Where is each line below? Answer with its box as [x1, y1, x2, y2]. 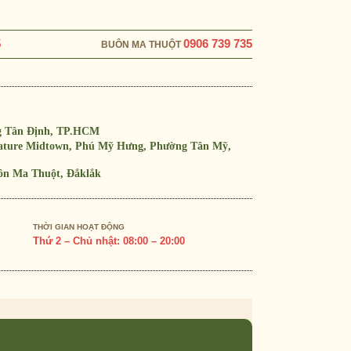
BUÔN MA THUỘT [101, 39, 183, 50]
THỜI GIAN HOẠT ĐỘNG [33, 223, 125, 231]
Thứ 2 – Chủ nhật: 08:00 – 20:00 [33, 235, 185, 247]
